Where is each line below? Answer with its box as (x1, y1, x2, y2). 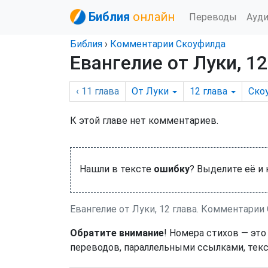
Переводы (189, 11, 237, 23)
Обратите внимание (70, 227, 164, 239)
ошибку (154, 163, 190, 175)
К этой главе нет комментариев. (70, 115, 218, 126)
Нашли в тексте (80, 163, 154, 175)
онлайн (133, 10, 175, 24)
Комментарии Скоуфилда (110, 38, 226, 50)
